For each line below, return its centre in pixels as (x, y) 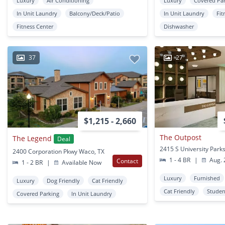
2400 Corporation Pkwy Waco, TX (59, 151)
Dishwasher (179, 26)
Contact (128, 161)
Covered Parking (38, 193)
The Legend (32, 139)
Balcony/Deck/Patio (95, 13)
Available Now (81, 162)
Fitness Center (35, 26)
